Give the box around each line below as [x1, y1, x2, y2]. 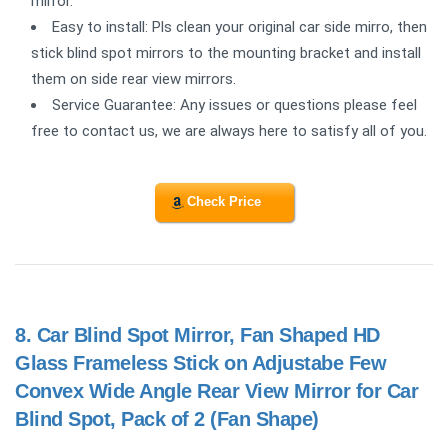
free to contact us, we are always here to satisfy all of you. [31, 122, 427, 141]
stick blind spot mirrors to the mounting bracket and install [31, 44, 421, 63]
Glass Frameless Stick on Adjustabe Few [15, 351, 386, 374]
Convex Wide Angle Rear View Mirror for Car [15, 379, 418, 402]
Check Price [187, 194, 261, 210]
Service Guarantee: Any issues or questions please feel [52, 96, 417, 115]
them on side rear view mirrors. [31, 70, 236, 89]
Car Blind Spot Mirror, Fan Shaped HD [36, 323, 380, 346]
